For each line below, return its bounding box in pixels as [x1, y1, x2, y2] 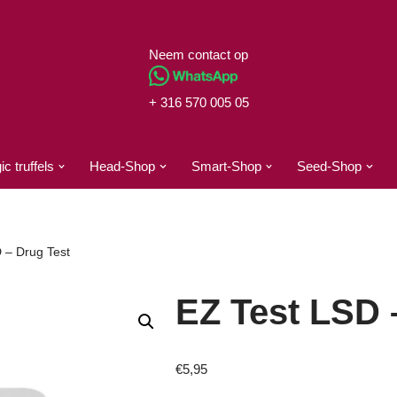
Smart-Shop [191, 159, 261, 175]
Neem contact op [148, 46, 248, 62]
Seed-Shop [297, 159, 362, 175]
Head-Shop [90, 159, 156, 175]
